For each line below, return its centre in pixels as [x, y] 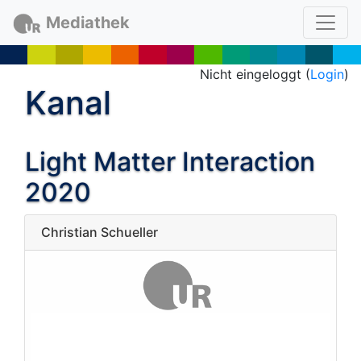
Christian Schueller [100, 232]
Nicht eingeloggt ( [255, 74]
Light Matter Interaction [170, 162]
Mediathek [87, 23]
